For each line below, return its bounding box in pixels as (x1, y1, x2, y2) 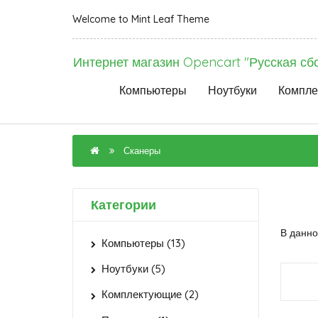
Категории (91, 197, 156, 213)
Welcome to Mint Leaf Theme (72, 13, 209, 26)
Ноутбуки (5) (102, 262, 165, 276)
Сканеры (124, 145, 160, 156)
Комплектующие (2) (102, 287, 199, 302)
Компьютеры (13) (102, 236, 185, 250)
